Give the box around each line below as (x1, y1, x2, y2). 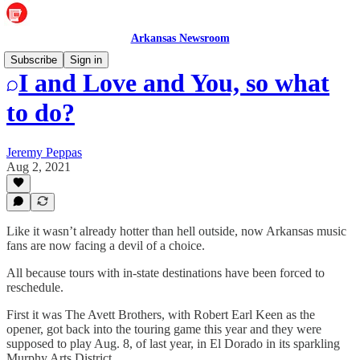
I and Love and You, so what (18, 68, 329, 98)
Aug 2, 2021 (6, 159, 71, 174)
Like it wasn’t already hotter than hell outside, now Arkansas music (6, 224, 346, 238)
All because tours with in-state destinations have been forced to (6, 266, 325, 280)
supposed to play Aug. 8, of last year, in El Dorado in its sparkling (6, 337, 340, 350)
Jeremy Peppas (6, 145, 82, 159)
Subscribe (10, 54, 57, 66)
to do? (6, 98, 75, 128)
